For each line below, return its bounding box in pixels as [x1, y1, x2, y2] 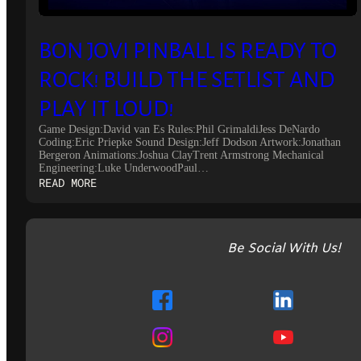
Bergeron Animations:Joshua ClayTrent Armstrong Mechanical [39, 148, 324, 161]
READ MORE [39, 174, 97, 190]
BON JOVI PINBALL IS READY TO [39, 38, 337, 63]
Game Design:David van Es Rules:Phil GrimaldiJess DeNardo [39, 122, 320, 135]
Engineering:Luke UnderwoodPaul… [39, 161, 209, 174]
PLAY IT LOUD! [39, 96, 174, 121]
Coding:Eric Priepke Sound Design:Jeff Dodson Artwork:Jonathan [39, 135, 341, 148]
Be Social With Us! [226, 239, 341, 257]
